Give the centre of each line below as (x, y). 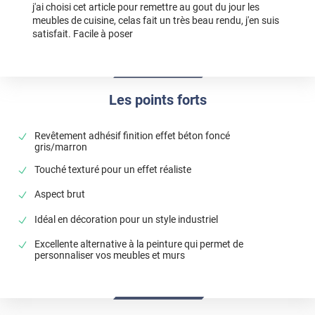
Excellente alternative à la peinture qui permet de (139, 244)
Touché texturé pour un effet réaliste (113, 170)
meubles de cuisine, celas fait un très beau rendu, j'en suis (155, 20)
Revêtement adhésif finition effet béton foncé (133, 135)
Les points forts (157, 100)
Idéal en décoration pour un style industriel (127, 219)
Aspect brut (60, 194)
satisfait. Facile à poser (82, 33)
